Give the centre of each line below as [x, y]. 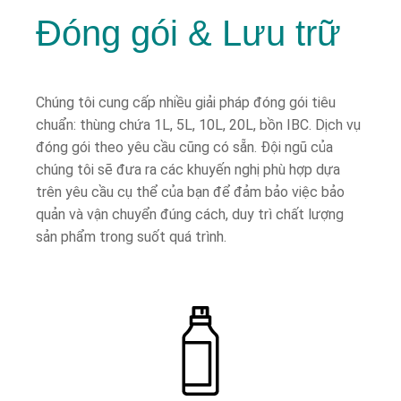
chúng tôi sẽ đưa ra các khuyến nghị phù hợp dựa [188, 169]
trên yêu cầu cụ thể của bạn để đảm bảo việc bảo [190, 192]
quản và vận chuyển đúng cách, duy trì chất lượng [190, 214]
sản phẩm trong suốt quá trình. [131, 236]
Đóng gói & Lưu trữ [188, 33]
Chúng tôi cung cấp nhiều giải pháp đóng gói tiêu [186, 102]
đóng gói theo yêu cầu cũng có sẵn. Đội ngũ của [184, 147]
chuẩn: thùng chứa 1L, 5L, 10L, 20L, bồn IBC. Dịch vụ [198, 124]
